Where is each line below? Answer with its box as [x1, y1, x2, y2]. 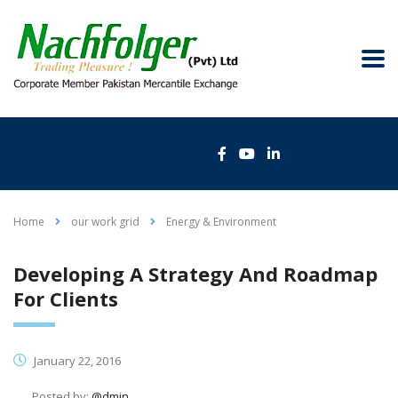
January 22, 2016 [31, 352, 121, 369]
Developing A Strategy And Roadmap [13, 259, 378, 287]
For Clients [13, 284, 118, 312]
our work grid [71, 213, 139, 229]
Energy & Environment [166, 213, 276, 229]
